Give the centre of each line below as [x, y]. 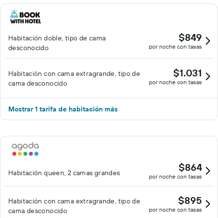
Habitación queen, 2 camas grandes [64, 173]
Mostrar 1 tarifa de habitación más [63, 109]
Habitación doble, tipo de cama [57, 38]
